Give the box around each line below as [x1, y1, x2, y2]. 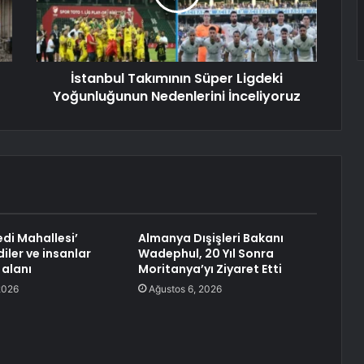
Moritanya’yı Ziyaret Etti [137, 261, 282, 278]
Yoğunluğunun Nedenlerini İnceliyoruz [53, 87, 301, 106]
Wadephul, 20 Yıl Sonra [137, 245, 274, 262]
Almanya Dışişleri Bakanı [137, 230, 284, 247]
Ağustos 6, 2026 [148, 283, 222, 296]
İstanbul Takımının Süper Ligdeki [71, 69, 283, 89]
